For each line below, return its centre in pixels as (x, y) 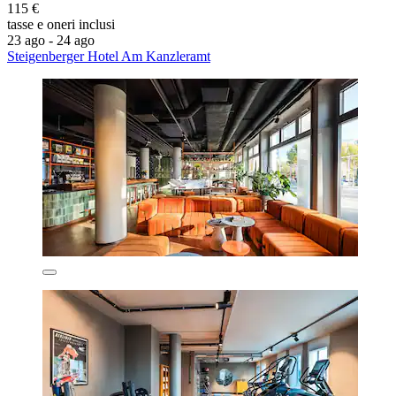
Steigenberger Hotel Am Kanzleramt (109, 56)
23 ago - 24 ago (51, 40)
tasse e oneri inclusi (61, 24)
